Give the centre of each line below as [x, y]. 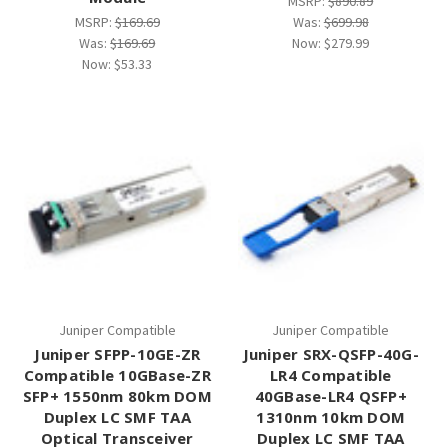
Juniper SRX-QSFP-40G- [330, 354]
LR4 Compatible [331, 375]
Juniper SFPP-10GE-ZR [117, 354]
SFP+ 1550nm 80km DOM [117, 396]
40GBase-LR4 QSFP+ [330, 396]
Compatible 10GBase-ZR [117, 375]
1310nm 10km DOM [331, 417]
